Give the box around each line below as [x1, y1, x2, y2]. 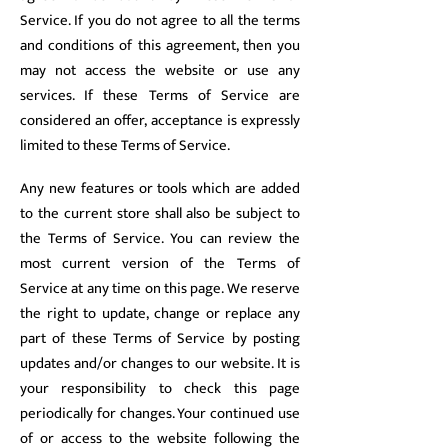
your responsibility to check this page [20, 376, 300, 401]
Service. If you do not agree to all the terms [20, 8, 300, 33]
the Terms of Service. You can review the [20, 226, 300, 251]
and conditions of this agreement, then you [20, 33, 300, 58]
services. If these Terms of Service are [20, 83, 300, 108]
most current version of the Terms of [20, 251, 300, 276]
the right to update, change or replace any [20, 301, 300, 326]
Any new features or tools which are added [20, 176, 300, 201]
